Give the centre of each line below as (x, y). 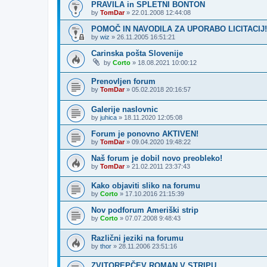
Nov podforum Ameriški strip (145, 210)
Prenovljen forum (123, 81)
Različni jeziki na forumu (137, 238)
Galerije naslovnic (125, 109)
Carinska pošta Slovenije (137, 54)
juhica (108, 117)
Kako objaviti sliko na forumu (146, 186)
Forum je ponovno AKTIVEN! (145, 133)
